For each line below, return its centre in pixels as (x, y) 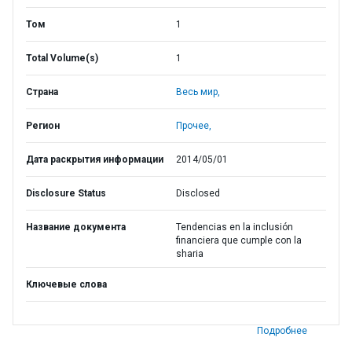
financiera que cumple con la (239, 240)
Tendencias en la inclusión (235, 227)
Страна (42, 92)
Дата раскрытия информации (95, 159)
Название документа (76, 227)
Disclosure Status (66, 193)
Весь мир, (198, 92)
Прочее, (194, 126)
